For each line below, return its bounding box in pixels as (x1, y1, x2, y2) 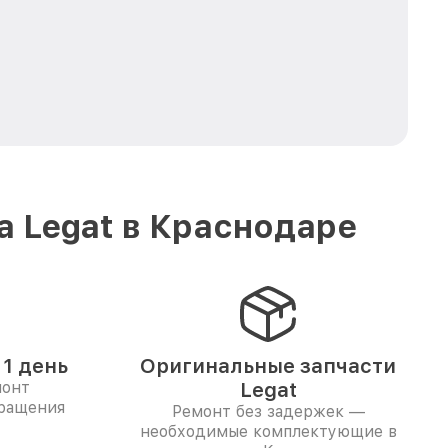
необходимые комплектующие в (139, 422, 397, 441)
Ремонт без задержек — (171, 402, 365, 421)
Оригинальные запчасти (140, 354, 396, 378)
